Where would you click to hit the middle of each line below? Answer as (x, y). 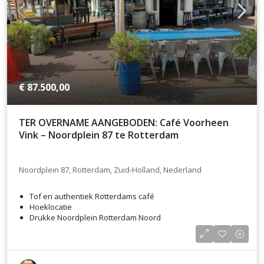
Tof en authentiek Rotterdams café (92, 196)
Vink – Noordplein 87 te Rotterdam (99, 135)
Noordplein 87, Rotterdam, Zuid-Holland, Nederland (110, 170)
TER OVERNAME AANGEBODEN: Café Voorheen (124, 123)
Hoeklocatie (51, 207)
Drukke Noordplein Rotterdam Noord (95, 217)
